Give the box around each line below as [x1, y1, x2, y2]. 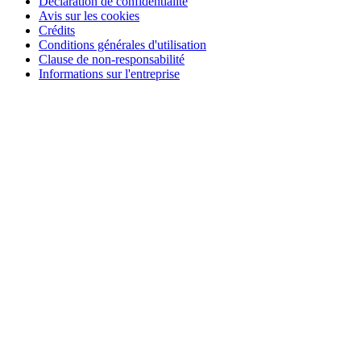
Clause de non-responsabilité [39, 52, 185, 66]
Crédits [39, 23, 75, 37]
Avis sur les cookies [39, 8, 139, 23]
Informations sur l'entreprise [39, 66, 180, 81]
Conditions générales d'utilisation [39, 37, 206, 52]
